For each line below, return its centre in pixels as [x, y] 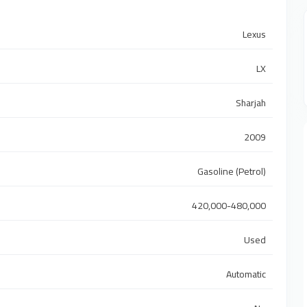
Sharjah [251, 103]
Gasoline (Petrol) [232, 172]
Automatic [246, 274]
